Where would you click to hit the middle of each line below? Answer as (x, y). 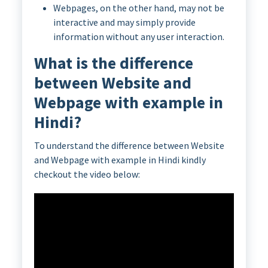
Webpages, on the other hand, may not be (138, 8)
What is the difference (113, 63)
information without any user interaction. (138, 37)
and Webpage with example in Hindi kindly (120, 160)
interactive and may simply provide (124, 22)
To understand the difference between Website (129, 146)
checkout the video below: (87, 174)
